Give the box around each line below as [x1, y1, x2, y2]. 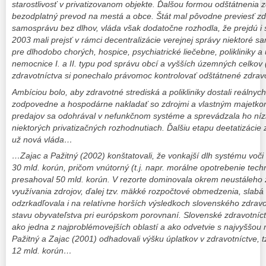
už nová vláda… [12, 134, 72, 144]
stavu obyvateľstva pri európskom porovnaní [12, 210, 179, 220]
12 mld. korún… [12, 245, 72, 255]
